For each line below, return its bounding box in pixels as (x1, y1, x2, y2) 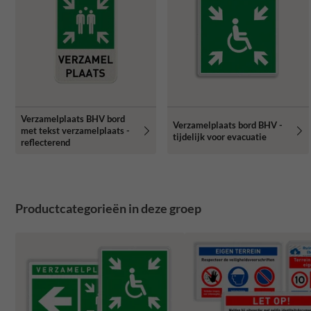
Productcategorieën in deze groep (15, 201, 201, 217)
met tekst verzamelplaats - (21, 125, 130, 137)
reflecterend (21, 137, 70, 149)
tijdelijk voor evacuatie (173, 131, 267, 142)
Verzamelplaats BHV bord (21, 113, 125, 125)
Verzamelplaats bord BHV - (173, 119, 283, 131)
